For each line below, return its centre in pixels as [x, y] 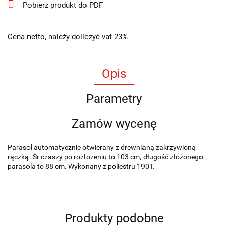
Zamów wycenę [114, 123]
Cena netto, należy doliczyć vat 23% [68, 36]
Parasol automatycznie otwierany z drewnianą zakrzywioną [102, 147]
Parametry [114, 98]
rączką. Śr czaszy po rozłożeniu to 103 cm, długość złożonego [105, 156]
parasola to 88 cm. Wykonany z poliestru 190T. [81, 166]
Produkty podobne [114, 218]
